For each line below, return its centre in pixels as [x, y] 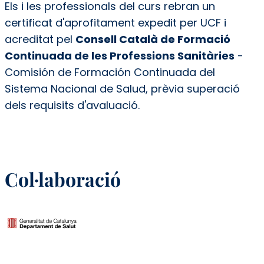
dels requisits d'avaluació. [72, 105]
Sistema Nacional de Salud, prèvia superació [122, 88]
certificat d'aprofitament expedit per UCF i [115, 22]
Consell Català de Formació [153, 39]
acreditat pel [40, 39]
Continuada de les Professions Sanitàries [119, 55]
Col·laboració [62, 179]
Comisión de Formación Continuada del [110, 72]
